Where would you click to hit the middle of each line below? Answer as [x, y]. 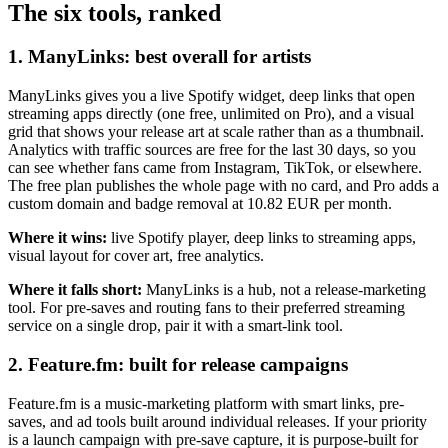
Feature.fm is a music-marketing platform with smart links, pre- [206, 403]
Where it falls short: [75, 290]
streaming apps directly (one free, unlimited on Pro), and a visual [211, 114]
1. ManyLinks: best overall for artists [159, 57]
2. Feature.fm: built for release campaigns [178, 364]
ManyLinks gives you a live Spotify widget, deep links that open [211, 96]
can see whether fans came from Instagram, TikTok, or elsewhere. [215, 168]
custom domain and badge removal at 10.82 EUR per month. [200, 204]
